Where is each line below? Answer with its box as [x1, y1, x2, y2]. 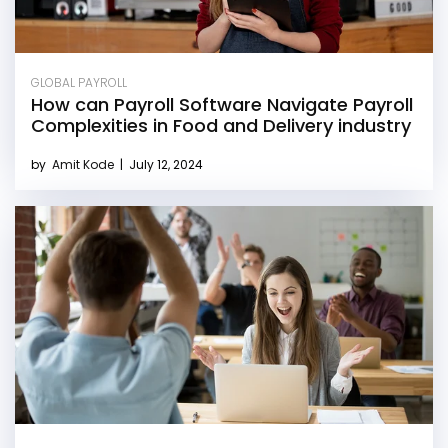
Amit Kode [52, 156, 117, 174]
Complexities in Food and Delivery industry [31, 113, 411, 139]
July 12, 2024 [126, 156, 203, 174]
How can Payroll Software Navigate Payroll [31, 92, 413, 118]
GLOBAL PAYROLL [31, 74, 127, 92]
